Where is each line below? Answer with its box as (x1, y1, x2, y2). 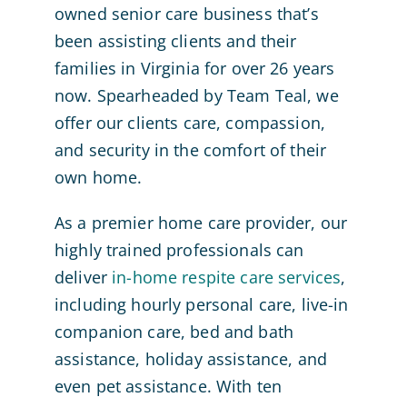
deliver (54, 266, 113, 289)
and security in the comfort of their (54, 139, 327, 162)
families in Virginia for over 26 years (54, 57, 335, 80)
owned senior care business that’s (54, 3, 319, 25)
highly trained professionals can (54, 239, 304, 262)
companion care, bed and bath (54, 321, 294, 343)
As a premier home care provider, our (54, 212, 348, 234)
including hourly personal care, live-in (54, 293, 349, 316)
